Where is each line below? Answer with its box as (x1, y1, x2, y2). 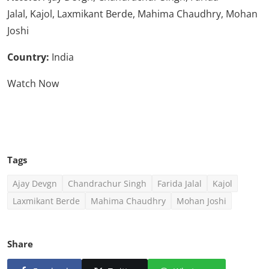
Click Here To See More (141, 107, 241, 119)
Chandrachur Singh (68, 177, 147, 189)
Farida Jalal (157, 177, 202, 189)
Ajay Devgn (13, 177, 57, 189)
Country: (7, 50, 49, 64)
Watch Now (7, 76, 59, 90)
